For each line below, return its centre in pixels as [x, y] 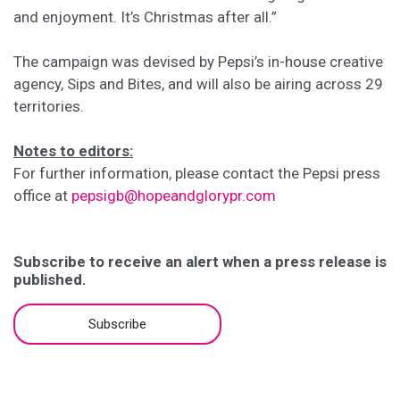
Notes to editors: [73, 151]
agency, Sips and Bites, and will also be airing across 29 [198, 84]
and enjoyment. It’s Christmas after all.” [145, 17]
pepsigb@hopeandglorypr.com [174, 196]
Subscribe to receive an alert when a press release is [200, 262]
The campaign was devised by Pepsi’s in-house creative [198, 62]
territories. [50, 106]
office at [42, 196]
